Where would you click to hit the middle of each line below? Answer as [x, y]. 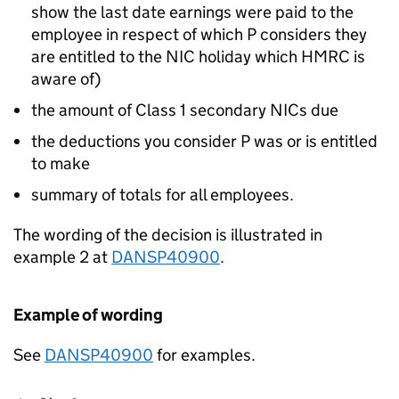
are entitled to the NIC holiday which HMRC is [198, 57]
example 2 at [62, 257]
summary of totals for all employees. [163, 195]
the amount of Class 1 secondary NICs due [185, 110]
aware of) [66, 79]
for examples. [204, 355]
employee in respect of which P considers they [199, 34]
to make [61, 163]
